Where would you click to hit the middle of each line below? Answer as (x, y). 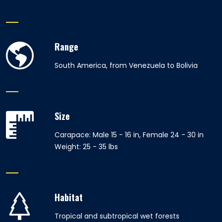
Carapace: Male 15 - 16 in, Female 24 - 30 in (129, 135)
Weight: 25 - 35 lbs (86, 147)
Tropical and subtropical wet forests (117, 216)
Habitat (69, 197)
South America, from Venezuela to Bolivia (126, 65)
